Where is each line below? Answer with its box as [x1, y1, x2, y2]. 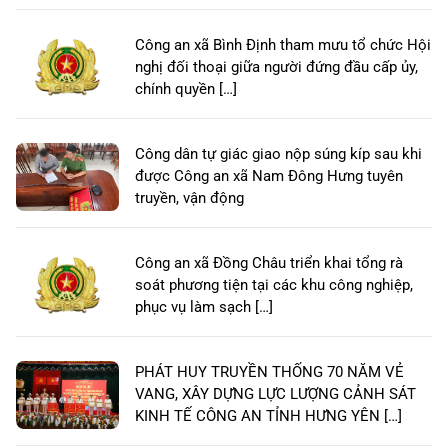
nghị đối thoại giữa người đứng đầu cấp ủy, [135, 58, 418, 77]
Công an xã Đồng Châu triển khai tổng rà [135, 254, 403, 273]
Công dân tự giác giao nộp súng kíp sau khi [135, 145, 422, 164]
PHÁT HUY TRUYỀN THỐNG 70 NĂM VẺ [135, 363, 404, 382]
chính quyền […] [135, 80, 237, 99]
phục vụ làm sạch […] [135, 298, 273, 317]
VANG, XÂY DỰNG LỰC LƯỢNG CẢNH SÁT [135, 385, 416, 404]
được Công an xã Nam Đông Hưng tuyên [135, 167, 403, 186]
